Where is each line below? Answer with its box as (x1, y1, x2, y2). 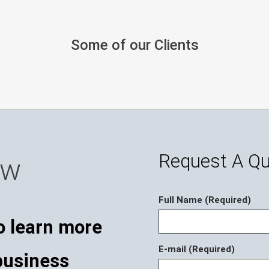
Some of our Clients (70, 37, 199, 53)
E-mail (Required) (159, 244, 235, 255)
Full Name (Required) (159, 195, 251, 206)
